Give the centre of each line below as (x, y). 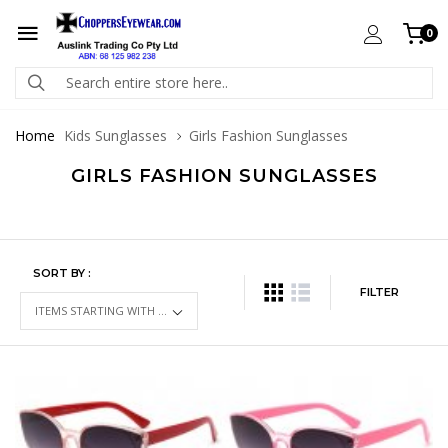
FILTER (379, 292)
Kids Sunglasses (115, 135)
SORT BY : (62, 273)
